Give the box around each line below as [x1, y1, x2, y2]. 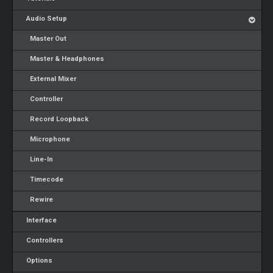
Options [23, 257, 53, 264]
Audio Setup [23, 15, 68, 23]
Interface [23, 216, 57, 224]
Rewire [23, 196, 54, 204]
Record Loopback [23, 115, 89, 123]
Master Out [23, 35, 67, 43]
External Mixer [23, 75, 77, 83]
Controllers [23, 236, 64, 244]
